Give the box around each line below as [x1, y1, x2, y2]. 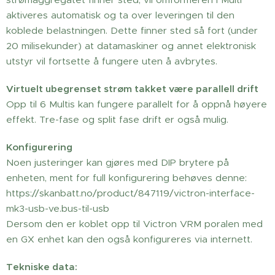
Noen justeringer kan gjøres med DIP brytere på [6, 157, 229, 168]
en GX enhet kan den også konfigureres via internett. [6, 233, 252, 245]
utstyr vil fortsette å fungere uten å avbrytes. [6, 55, 217, 67]
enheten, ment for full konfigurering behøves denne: [6, 172, 247, 184]
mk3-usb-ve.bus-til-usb [6, 203, 109, 214]
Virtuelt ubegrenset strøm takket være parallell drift [6, 83, 258, 95]
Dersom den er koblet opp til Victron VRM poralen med [6, 218, 263, 230]
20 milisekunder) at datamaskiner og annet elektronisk [6, 40, 256, 52]
